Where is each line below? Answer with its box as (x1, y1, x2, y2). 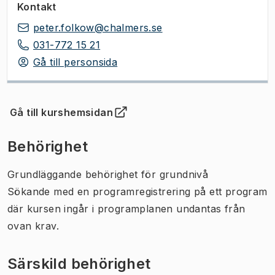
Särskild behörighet (7, 254, 151, 273)
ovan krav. (7, 219, 60, 232)
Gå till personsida (33, 55, 118, 68)
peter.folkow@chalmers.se (33, 21, 163, 34)
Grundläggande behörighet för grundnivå (7, 168, 209, 180)
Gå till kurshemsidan (10, 106, 113, 118)
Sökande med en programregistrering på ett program (7, 185, 268, 198)
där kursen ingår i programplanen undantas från (7, 202, 246, 215)
